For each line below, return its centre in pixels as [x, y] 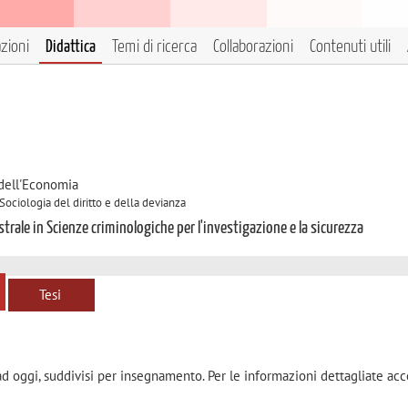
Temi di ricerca [154, 47]
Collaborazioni [253, 47]
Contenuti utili [350, 47]
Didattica [71, 47]
